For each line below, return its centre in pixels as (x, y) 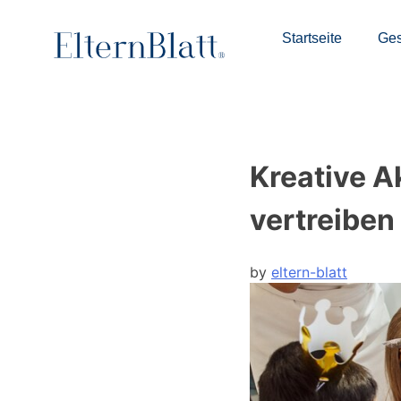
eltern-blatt (309, 272)
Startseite (312, 38)
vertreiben (322, 220)
